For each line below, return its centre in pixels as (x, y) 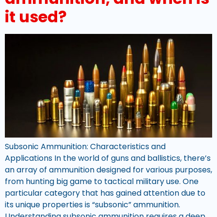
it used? (36, 16)
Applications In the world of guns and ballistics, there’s (108, 158)
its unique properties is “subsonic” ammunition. (93, 204)
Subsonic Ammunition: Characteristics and (85, 146)
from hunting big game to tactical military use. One (102, 181)
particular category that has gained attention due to (105, 193)
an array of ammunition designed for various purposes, (108, 170)
